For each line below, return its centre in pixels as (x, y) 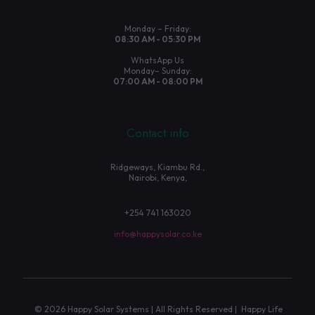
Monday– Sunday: (157, 71)
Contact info (157, 133)
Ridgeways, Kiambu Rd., (157, 167)
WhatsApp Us (157, 60)
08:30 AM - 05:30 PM (157, 39)
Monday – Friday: (157, 28)
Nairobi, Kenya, (157, 178)
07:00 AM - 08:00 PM (157, 81)
